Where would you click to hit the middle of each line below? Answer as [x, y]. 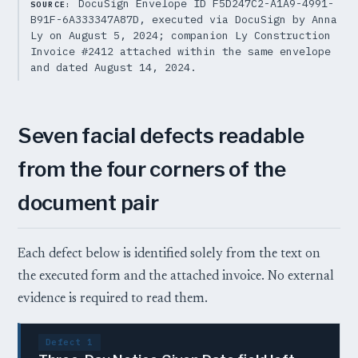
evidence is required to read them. [113, 299]
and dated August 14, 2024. [113, 68]
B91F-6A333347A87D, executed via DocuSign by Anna [184, 20]
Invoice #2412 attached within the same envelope [181, 52]
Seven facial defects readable [161, 136]
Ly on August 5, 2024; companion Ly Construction [181, 36]
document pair [88, 203]
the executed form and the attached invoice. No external [176, 277]
